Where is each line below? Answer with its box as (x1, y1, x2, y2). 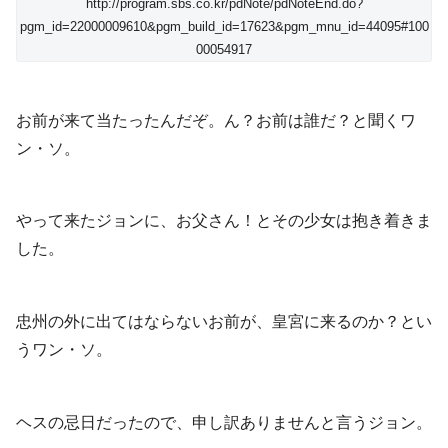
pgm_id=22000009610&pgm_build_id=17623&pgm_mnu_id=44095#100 (19, 18, 429, 34)
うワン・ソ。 (16, 341, 112, 359)
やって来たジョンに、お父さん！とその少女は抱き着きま (16, 212, 432, 230)
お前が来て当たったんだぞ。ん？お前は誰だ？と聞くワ (16, 111, 416, 129)
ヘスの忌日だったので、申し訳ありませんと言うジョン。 (16, 414, 432, 432)
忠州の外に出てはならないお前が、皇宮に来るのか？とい (16, 313, 432, 331)
